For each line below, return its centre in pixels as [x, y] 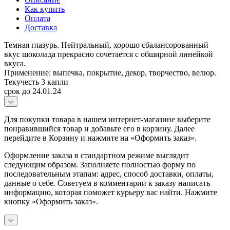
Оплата [37, 18]
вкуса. [15, 63]
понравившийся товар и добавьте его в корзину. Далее [99, 128]
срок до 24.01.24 [33, 91]
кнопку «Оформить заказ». [51, 201]
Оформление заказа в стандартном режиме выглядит [97, 155]
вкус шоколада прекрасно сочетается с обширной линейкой [109, 54]
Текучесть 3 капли [36, 82]
